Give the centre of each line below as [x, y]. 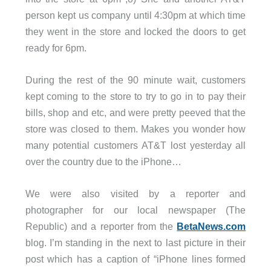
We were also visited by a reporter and [135, 194]
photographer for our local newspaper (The [135, 210]
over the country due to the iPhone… [103, 162]
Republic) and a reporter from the [101, 227]
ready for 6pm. [56, 47]
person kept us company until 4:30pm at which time [135, 15]
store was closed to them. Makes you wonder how [135, 129]
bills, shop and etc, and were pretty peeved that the [135, 113]
